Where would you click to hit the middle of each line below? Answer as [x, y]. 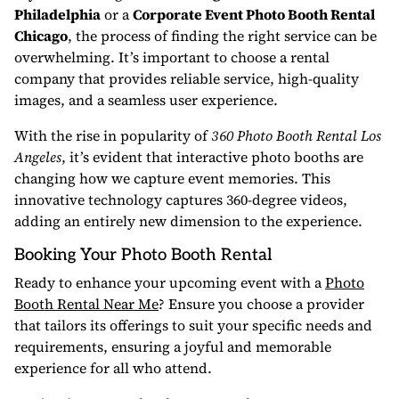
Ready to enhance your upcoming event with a [170, 282]
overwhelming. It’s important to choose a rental [172, 57]
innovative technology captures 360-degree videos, [181, 199]
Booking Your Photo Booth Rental [143, 255]
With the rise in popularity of [113, 135]
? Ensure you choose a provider [261, 304]
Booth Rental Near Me [86, 304]
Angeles [38, 157]
